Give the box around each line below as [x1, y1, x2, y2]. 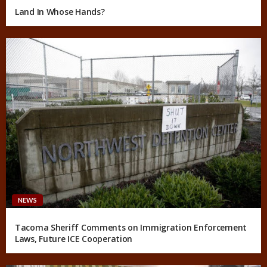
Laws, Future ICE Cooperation [15, 233, 133, 245]
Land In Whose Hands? [15, 5, 105, 17]
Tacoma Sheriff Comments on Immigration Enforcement [15, 222, 247, 234]
